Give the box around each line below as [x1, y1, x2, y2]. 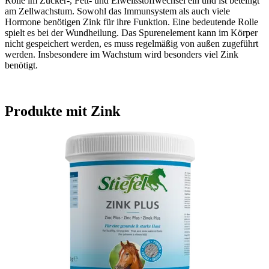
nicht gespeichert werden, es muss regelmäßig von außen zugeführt [5, 38, 258, 49]
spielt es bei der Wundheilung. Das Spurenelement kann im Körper [5, 27, 258, 38]
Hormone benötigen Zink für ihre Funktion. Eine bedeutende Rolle [5, 16, 258, 27]
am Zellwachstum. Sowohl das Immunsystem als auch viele [5, 5, 230, 16]
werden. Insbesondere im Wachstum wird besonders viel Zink [5, 49, 238, 59]
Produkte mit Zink [5, 103, 120, 119]
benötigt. [5, 59, 38, 70]
